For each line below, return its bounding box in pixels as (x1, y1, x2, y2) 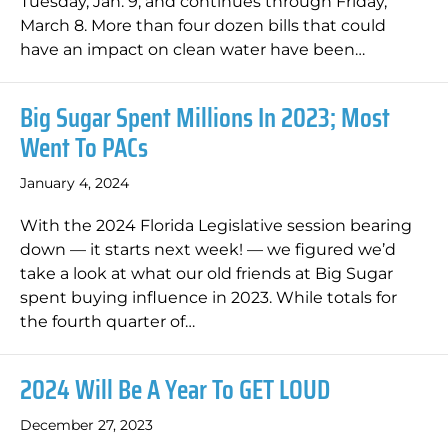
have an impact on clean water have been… (20, 40, 365, 59)
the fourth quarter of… (20, 312, 195, 331)
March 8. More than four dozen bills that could (20, 16, 386, 35)
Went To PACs (20, 126, 148, 169)
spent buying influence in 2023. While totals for (20, 288, 397, 307)
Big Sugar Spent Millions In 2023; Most (20, 96, 390, 139)
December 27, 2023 (20, 416, 153, 434)
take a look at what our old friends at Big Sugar (20, 264, 393, 283)
